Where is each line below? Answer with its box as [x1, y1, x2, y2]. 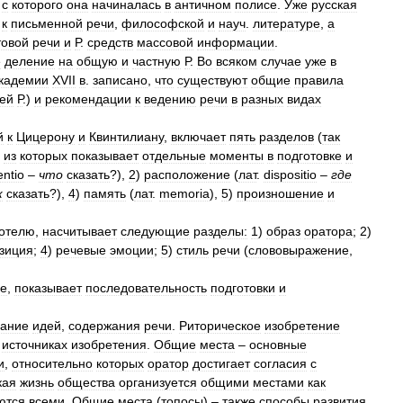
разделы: [193, 224, 247, 238]
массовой [137, 35, 193, 49]
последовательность [85, 281, 207, 295]
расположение [144, 167, 230, 182]
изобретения [71, 337, 147, 352]
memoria [159, 186, 210, 201]
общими [201, 375, 249, 390]
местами [253, 375, 304, 390]
